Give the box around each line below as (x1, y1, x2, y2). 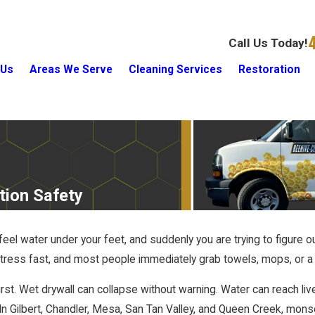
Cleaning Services (129, 63, 223, 77)
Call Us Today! (229, 36, 308, 51)
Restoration (238, 63, 301, 77)
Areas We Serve (30, 63, 113, 77)
